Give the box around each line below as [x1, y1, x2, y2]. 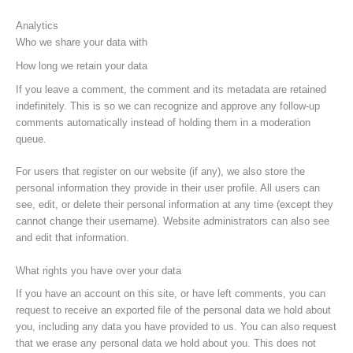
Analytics [16, 19, 58, 32]
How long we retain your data [16, 59, 147, 72]
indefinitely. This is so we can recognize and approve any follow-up [16, 99, 320, 112]
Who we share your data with [16, 35, 147, 48]
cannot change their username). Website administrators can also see [16, 215, 329, 228]
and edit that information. [16, 232, 129, 244]
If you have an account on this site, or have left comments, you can [16, 288, 325, 300]
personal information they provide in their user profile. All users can [16, 182, 320, 195]
